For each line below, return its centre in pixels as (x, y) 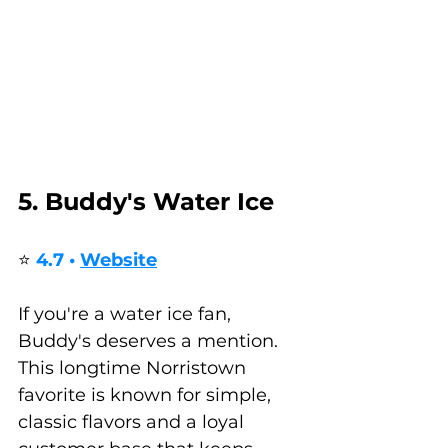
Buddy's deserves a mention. (150, 340)
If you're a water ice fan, (127, 313)
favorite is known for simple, (147, 394)
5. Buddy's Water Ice (146, 201)
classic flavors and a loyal (133, 421)
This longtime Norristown (134, 367)
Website (118, 259)
